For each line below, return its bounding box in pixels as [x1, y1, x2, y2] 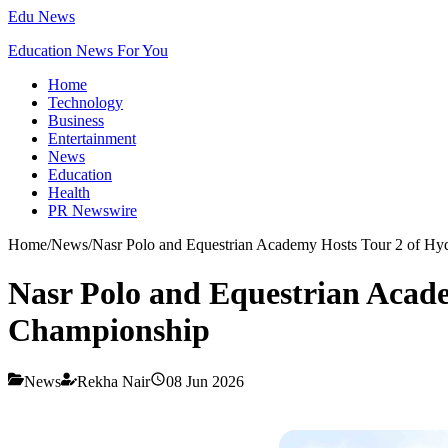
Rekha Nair [77, 372, 150, 390]
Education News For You [8, 42, 168, 59]
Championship [8, 312, 210, 349]
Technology [48, 94, 123, 111]
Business [48, 112, 104, 129]
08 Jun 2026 [166, 372, 244, 390]
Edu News [8, 8, 75, 25]
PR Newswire [48, 202, 137, 219]
